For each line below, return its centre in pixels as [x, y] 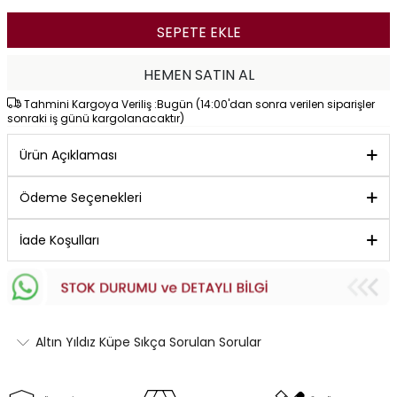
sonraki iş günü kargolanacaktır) [96, 119]
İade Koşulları [59, 241]
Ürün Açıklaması [68, 156]
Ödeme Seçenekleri [81, 198]
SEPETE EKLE [198, 33]
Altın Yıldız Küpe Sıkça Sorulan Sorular [148, 342]
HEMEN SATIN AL [198, 75]
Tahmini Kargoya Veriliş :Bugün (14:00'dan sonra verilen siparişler [198, 105]
